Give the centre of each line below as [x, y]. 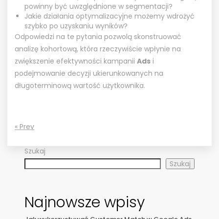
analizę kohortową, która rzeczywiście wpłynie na [98, 49]
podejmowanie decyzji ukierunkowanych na [89, 73]
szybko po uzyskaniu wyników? [76, 26]
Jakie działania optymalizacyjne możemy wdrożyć [109, 16]
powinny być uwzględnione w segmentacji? [99, 6]
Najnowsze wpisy [85, 202]
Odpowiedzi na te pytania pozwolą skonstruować [98, 36]
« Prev [24, 126]
